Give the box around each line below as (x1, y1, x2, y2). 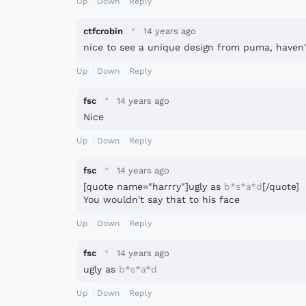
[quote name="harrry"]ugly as (83, 180, 224, 192)
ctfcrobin (83, 25, 123, 36)
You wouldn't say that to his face (83, 193, 240, 205)
